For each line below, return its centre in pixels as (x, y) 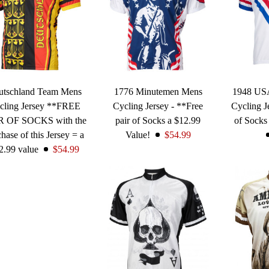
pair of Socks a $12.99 (158, 120)
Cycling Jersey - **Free (158, 106)
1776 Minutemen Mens (158, 91)
